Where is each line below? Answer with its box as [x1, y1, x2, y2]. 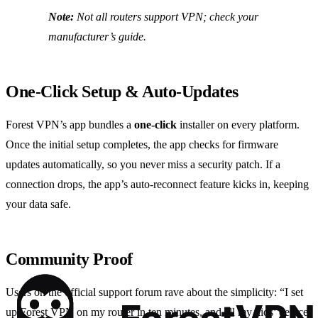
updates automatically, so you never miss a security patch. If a [6, 158, 280, 171]
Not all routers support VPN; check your [74, 11, 258, 23]
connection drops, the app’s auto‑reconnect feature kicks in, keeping [6, 178, 309, 191]
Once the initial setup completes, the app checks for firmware [6, 138, 278, 151]
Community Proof [6, 250, 133, 269]
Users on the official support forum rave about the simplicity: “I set [6, 286, 303, 299]
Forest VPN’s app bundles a [6, 119, 134, 131]
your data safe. [6, 198, 71, 211]
